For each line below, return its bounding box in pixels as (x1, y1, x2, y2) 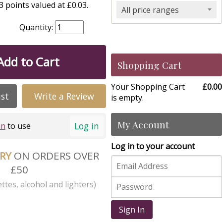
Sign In (119, 204, 145, 216)
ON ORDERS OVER (13, 148, 99, 163)
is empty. (111, 92, 144, 103)
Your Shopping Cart (111, 81, 185, 92)
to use (5, 120, 31, 132)
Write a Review (34, 90, 94, 103)
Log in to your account (111, 141, 195, 152)
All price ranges (121, 4, 179, 15)
